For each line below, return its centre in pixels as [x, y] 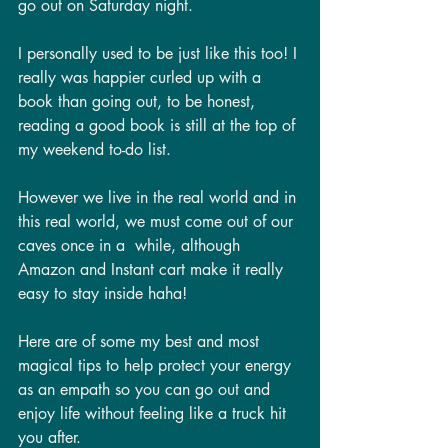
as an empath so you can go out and [146, 390]
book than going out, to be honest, [139, 102]
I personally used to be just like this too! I [160, 54]
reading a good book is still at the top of [159, 126]
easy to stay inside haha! [105, 294]
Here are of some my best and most [141, 342]
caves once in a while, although [131, 246]
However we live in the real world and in [159, 198]
